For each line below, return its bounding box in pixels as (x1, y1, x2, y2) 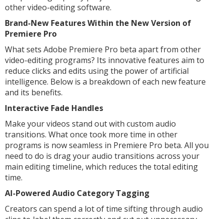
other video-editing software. (5, 2, 113, 13)
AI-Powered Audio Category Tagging (5, 188, 150, 198)
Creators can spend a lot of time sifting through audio (5, 203, 203, 214)
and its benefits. (5, 87, 65, 98)
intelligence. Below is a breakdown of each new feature (5, 76, 206, 87)
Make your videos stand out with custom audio (5, 118, 176, 129)
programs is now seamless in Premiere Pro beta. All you (5, 140, 209, 151)
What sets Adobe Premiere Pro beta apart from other (5, 44, 201, 55)
